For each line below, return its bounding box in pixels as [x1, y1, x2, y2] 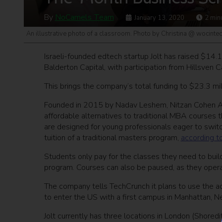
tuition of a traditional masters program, [44, 132, 181, 144]
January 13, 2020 [134, 13, 184, 23]
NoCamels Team [55, 12, 114, 23]
